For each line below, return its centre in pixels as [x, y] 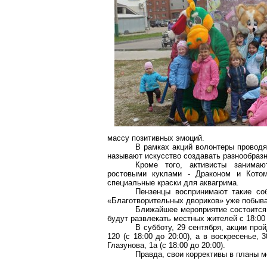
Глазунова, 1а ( [135, 245]
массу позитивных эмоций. [156, 138]
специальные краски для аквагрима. [173, 183]
